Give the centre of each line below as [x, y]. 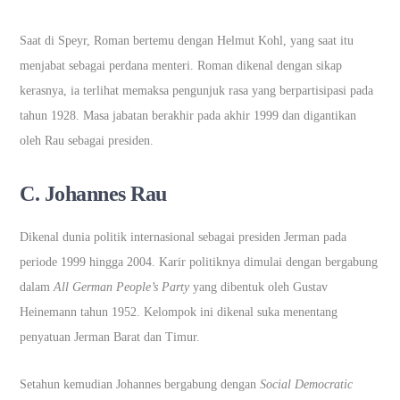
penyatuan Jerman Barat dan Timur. [112, 337]
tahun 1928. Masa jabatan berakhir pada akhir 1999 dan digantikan [188, 115]
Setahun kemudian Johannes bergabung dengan [140, 384]
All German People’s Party [122, 287]
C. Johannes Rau [96, 193]
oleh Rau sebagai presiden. [89, 140]
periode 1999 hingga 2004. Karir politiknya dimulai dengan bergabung [199, 262]
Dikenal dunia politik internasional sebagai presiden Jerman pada [183, 237]
